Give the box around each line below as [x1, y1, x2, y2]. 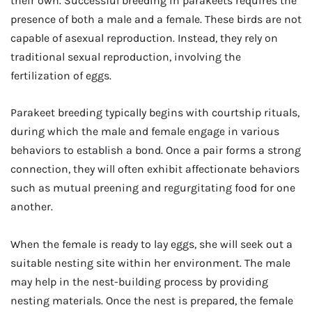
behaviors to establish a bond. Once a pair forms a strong [10, 143, 301, 157]
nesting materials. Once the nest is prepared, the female [10, 293, 293, 307]
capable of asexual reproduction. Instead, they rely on [10, 31, 278, 45]
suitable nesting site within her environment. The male [10, 256, 290, 270]
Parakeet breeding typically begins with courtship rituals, [10, 106, 299, 120]
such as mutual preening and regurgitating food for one [10, 181, 295, 195]
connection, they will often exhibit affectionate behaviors [10, 162, 299, 176]
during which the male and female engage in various [10, 125, 279, 139]
